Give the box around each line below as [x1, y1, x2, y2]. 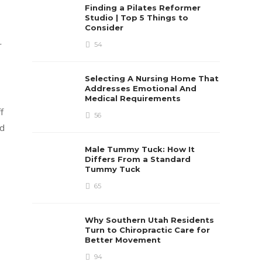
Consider [85, 23, 126, 32]
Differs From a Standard [85, 154, 191, 164]
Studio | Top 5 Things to [85, 13, 189, 22]
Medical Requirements [85, 94, 184, 103]
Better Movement [85, 235, 164, 244]
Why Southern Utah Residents [85, 215, 215, 225]
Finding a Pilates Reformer [85, 3, 201, 12]
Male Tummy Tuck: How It [85, 144, 195, 154]
